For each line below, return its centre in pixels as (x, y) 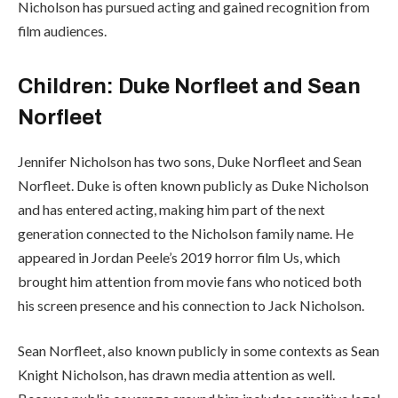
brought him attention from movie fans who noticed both (190, 281)
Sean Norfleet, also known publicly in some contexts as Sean (199, 351)
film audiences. (62, 30)
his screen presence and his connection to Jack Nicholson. (191, 305)
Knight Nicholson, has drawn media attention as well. (176, 375)
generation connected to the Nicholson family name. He (186, 233)
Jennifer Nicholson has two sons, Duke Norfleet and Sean (190, 161)
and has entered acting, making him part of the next (171, 209)
